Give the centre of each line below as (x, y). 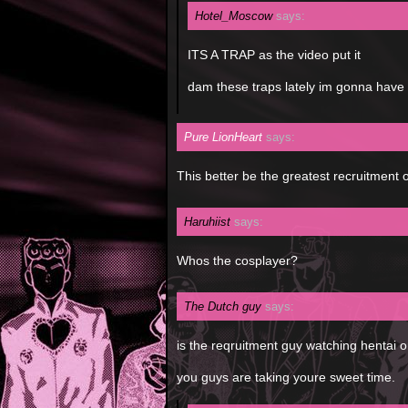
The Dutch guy (223, 306)
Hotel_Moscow (234, 16)
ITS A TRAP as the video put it (274, 55)
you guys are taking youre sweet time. (286, 377)
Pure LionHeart (223, 137)
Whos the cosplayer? (237, 260)
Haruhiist (207, 222)
